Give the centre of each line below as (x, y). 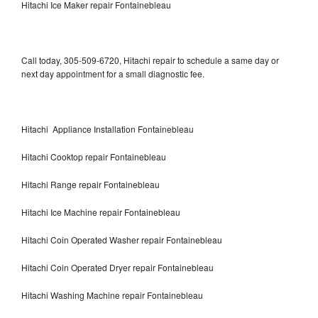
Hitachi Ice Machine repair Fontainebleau (101, 212)
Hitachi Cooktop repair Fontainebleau (94, 156)
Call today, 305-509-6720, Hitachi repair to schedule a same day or (150, 60)
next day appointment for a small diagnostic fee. (113, 73)
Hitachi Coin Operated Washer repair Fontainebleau (122, 239)
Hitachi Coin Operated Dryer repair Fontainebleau (117, 267)
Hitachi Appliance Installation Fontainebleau (108, 128)
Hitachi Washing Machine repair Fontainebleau (112, 295)
